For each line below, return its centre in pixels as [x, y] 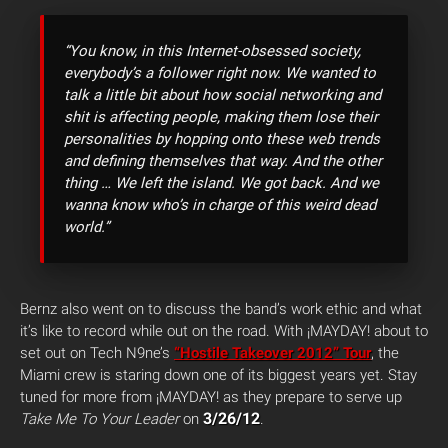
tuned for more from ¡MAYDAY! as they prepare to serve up [211, 397]
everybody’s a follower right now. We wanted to [220, 73]
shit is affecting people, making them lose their [221, 117]
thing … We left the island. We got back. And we [221, 183]
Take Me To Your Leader [99, 419]
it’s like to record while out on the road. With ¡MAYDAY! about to [224, 331]
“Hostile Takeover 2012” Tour [272, 353]
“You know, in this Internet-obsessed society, [212, 51]
